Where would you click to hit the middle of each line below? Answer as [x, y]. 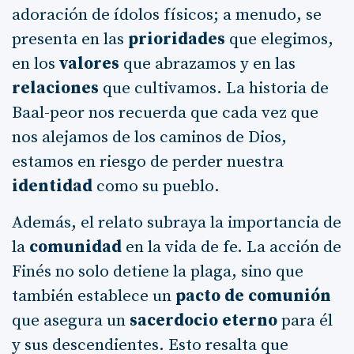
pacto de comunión [253, 296]
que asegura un [71, 320]
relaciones [55, 88]
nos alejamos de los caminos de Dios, [149, 137]
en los [36, 64]
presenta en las [70, 39]
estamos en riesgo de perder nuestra [148, 162]
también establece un [94, 296]
